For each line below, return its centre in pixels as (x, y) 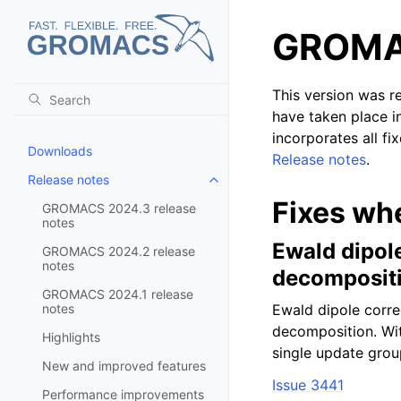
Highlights (71, 337)
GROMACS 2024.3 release (119, 208)
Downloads (60, 150)
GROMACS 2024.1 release (118, 294)
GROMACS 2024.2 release (119, 251)
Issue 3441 (308, 385)
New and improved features (124, 365)
